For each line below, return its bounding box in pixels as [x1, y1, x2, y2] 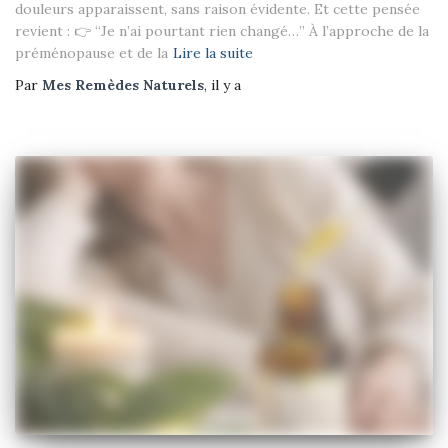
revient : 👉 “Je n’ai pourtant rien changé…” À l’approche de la [15, 22, 429, 41]
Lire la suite [173, 44, 253, 63]
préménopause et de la [15, 44, 168, 63]
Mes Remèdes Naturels [42, 76, 204, 95]
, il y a [204, 76, 241, 95]
